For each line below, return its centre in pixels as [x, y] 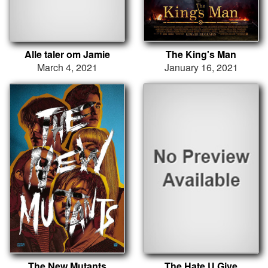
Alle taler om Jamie [67, 54]
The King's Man [201, 54]
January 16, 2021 [201, 68]
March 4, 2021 [67, 68]
